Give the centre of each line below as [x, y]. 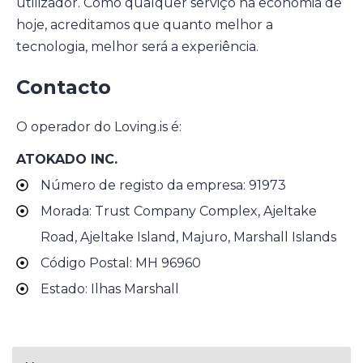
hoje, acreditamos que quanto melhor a [145, 24]
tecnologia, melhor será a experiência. [137, 46]
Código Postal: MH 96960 [121, 263]
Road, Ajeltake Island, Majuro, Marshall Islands [188, 237]
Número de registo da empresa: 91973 [163, 186]
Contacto [64, 87]
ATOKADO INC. [67, 160]
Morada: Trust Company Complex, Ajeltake [179, 211]
